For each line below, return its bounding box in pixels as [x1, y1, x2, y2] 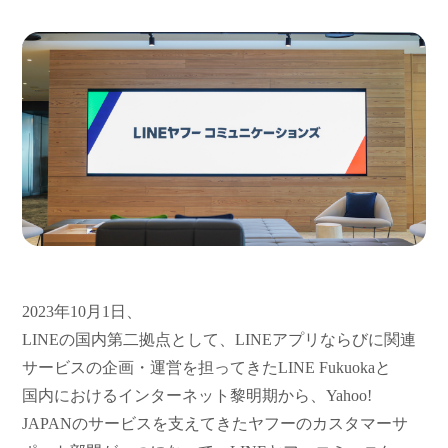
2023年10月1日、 [22, 303, 143, 321]
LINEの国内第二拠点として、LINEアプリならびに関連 [22, 331, 417, 349]
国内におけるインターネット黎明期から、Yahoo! [22, 387, 373, 405]
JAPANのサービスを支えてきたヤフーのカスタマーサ [22, 415, 409, 433]
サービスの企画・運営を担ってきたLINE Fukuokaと [22, 359, 392, 377]
